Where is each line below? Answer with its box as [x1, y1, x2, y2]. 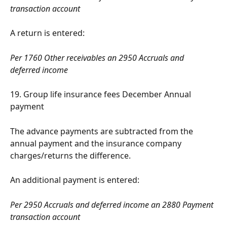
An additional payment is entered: [10, 174, 139, 186]
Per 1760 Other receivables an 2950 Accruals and [10, 52, 186, 63]
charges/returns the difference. [10, 149, 131, 161]
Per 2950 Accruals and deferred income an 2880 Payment [10, 199, 215, 211]
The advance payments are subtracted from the [10, 125, 195, 137]
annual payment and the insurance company [10, 137, 183, 149]
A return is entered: [10, 27, 85, 39]
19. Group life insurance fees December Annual [10, 89, 193, 100]
